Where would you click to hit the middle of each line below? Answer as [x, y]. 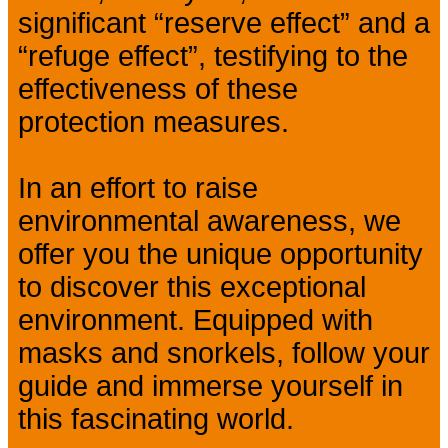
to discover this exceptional [192, 287]
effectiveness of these [158, 89]
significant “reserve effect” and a [224, 23]
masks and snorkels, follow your [224, 353]
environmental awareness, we [209, 221]
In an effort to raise [138, 188]
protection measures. [153, 122]
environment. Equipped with [195, 320]
